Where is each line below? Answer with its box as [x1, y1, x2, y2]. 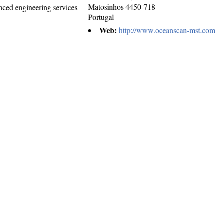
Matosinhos [88, 1, 124, 12]
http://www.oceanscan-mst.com [119, 25, 216, 35]
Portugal [88, 12, 114, 22]
